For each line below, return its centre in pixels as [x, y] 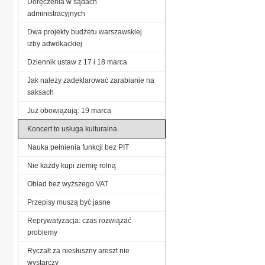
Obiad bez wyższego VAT [68, 184]
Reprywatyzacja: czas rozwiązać [79, 220]
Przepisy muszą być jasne [69, 202]
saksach [41, 92]
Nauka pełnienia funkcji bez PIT [78, 147]
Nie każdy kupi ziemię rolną [72, 165]
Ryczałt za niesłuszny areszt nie [78, 251]
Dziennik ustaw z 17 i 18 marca [77, 62]
